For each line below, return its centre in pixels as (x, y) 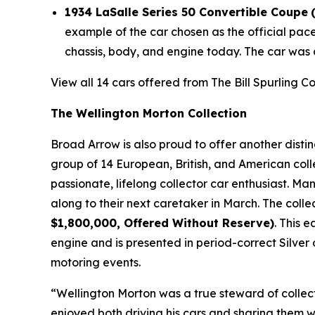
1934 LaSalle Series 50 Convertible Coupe (186, 12)
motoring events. (96, 263)
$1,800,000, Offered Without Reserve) (162, 223)
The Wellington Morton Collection (149, 114)
